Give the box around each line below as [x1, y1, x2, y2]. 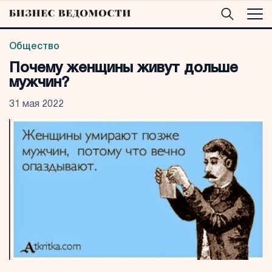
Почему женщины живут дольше [9, 62, 238, 75]
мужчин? [9, 76, 69, 90]
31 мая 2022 [9, 100, 64, 109]
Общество [9, 42, 59, 51]
